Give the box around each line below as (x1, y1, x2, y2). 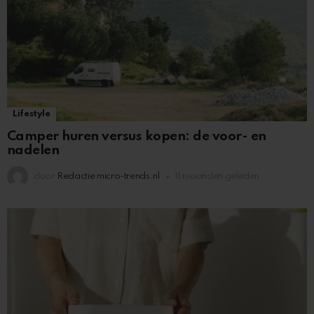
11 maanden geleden (174, 172, 260, 182)
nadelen (7, 144, 60, 158)
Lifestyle (13, 109, 50, 119)
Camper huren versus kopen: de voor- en (7, 130, 266, 144)
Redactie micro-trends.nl (57, 172, 160, 182)
